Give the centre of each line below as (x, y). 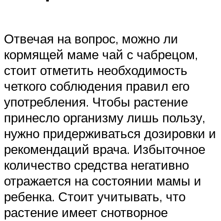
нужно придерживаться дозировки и (110, 133)
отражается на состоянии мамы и (103, 181)
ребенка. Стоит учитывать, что (95, 197)
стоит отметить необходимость (96, 70)
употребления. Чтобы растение (96, 102)
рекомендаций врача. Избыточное (105, 149)
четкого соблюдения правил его (97, 86)
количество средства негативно (96, 165)
